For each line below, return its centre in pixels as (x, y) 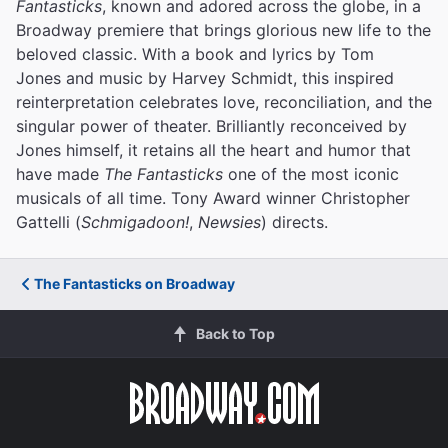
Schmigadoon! (135, 221)
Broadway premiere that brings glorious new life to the (223, 29)
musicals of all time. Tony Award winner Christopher (213, 197)
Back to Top (235, 333)
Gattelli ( (48, 221)
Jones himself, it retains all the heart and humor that (213, 149)
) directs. (294, 221)
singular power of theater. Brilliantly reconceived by (211, 125)
